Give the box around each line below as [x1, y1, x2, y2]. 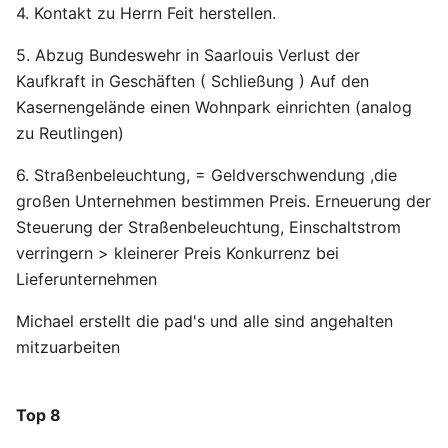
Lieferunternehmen [16, 269, 157, 289]
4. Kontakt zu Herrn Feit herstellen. [16, 3, 276, 23]
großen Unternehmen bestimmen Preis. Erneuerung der [16, 191, 431, 211]
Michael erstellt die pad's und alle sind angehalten [16, 311, 393, 331]
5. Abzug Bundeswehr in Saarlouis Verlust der [16, 45, 360, 65]
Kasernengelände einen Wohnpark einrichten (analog [16, 97, 412, 117]
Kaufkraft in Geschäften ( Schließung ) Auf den [16, 71, 369, 91]
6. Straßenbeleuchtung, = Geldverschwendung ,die [16, 165, 397, 185]
